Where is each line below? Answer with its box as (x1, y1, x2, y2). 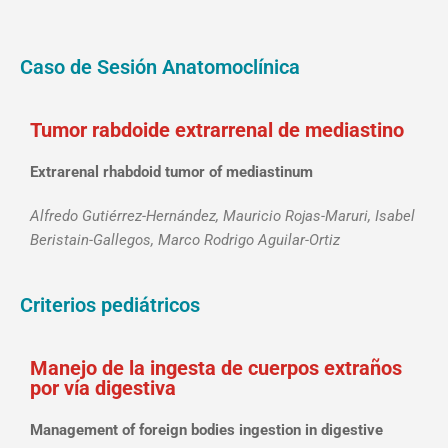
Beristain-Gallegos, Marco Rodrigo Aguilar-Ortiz (30, 231, 340, 250)
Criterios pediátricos (20, 293, 200, 318)
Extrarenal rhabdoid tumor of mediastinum (30, 163, 313, 182)
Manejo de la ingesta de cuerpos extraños (30, 356, 402, 381)
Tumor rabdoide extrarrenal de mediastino (30, 118, 404, 143)
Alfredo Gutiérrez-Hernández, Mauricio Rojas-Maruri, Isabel (30, 207, 415, 226)
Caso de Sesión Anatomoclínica (20, 55, 300, 80)
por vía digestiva (30, 376, 176, 401)
